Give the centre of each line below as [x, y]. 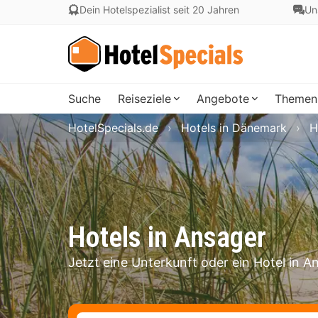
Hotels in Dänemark [234, 128]
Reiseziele [144, 99]
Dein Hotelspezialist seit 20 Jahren [159, 10]
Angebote [223, 99]
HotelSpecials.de [113, 128]
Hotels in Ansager [167, 237]
